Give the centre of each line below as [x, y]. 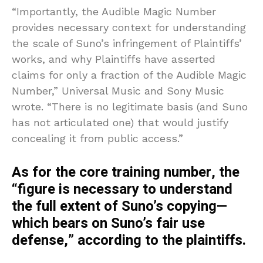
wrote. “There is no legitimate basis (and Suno [130, 106]
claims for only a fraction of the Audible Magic [129, 75]
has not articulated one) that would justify [120, 122]
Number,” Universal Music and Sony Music [118, 90]
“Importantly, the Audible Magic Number [114, 11]
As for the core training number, [115, 172]
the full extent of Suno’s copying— [119, 206]
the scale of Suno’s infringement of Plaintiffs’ [127, 43]
